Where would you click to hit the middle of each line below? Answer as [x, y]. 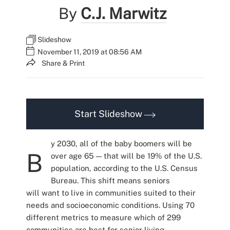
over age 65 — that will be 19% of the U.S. [126, 156]
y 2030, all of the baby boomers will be [121, 144]
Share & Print [63, 63]
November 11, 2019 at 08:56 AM [89, 52]
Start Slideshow [109, 114]
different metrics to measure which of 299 [103, 218]
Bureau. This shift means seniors [110, 181]
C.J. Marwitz [123, 13]
